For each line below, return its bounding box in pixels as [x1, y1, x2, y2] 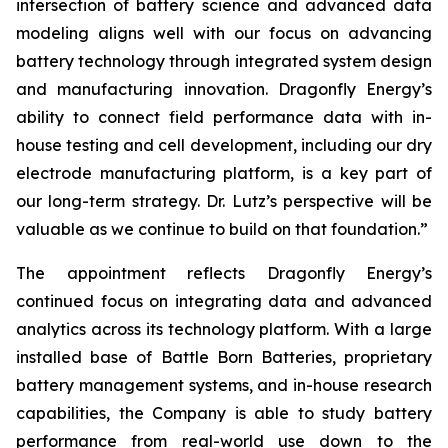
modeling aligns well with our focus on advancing [16, 23, 432, 44]
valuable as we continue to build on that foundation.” [16, 219, 428, 240]
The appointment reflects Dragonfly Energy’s [16, 263, 432, 284]
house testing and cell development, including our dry [16, 135, 432, 156]
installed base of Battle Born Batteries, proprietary [16, 347, 432, 368]
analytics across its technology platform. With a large [16, 319, 432, 340]
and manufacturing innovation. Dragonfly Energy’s [16, 79, 432, 100]
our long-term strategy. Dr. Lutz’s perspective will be [16, 191, 432, 212]
